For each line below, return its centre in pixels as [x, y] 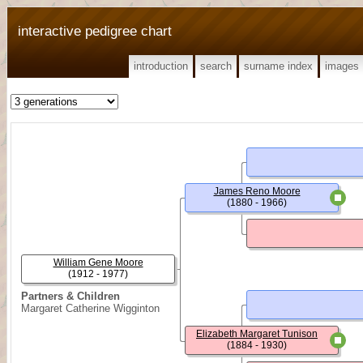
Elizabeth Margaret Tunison [257, 334]
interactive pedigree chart [95, 31]
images [342, 66]
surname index [278, 66]
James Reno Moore [257, 191]
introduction [161, 66]
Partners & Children [70, 296]
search [216, 66]
